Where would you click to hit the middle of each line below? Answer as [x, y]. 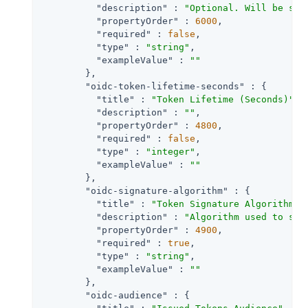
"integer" [170, 151]
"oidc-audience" [126, 295]
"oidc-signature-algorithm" [157, 190]
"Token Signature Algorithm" [225, 203]
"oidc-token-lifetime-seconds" [165, 86]
